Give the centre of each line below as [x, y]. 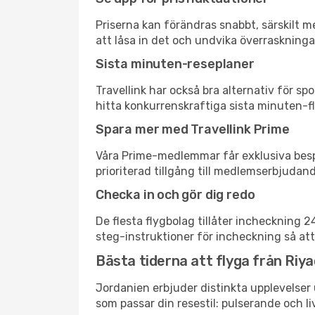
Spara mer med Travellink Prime [193, 129]
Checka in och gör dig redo [175, 195]
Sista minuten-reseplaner [175, 64]
